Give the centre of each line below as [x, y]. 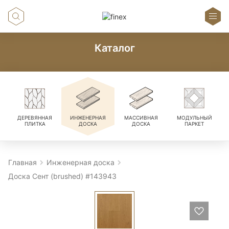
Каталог [114, 48]
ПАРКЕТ [194, 124]
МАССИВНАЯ [141, 118]
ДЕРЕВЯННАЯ [35, 118]
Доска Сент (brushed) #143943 [62, 176]
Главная [22, 162]
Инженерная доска [81, 162]
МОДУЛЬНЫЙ [194, 118]
